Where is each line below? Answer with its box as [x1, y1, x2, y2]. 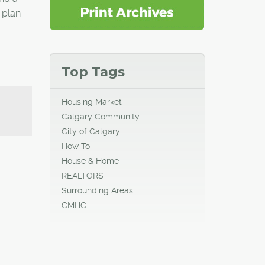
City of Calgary [61, 126, 120, 136]
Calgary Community [61, 111, 140, 121]
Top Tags [61, 63, 125, 80]
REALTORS [61, 170, 104, 180]
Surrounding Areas [61, 185, 133, 195]
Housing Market [61, 96, 122, 106]
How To [61, 141, 90, 151]
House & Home [61, 156, 119, 166]
